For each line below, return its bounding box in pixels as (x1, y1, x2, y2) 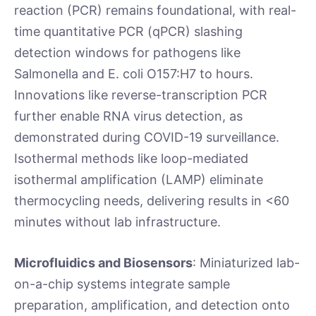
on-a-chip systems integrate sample (14, 276, 230, 292)
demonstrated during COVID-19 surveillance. (14, 130, 283, 145)
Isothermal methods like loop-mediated (14, 151, 248, 166)
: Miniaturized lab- (193, 255, 300, 271)
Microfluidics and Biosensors (14, 255, 193, 271)
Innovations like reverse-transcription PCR (14, 87, 267, 103)
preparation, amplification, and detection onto (14, 298, 290, 313)
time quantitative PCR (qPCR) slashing (14, 24, 243, 39)
